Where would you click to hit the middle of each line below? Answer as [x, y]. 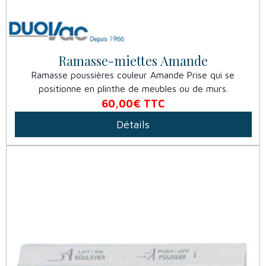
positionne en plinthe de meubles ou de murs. [133, 88]
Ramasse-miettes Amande [133, 61]
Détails [133, 124]
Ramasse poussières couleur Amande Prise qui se [133, 75]
